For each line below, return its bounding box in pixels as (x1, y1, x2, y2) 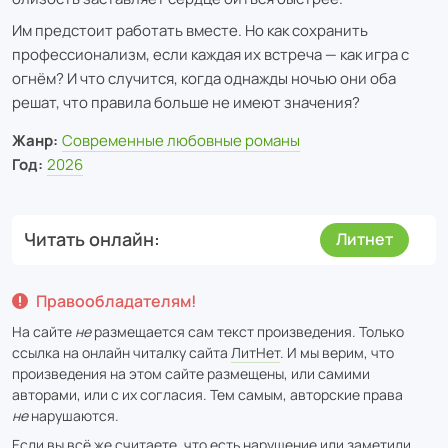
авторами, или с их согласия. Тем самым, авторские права (12, 384, 403, 404)
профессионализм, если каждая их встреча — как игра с (12, 43, 409, 65)
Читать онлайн (24, 227, 154, 252)
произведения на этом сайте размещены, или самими (12, 363, 370, 383)
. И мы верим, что (280, 342, 394, 362)
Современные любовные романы (61, 129, 300, 151)
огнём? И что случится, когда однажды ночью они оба (12, 67, 396, 89)
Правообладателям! (36, 289, 197, 312)
